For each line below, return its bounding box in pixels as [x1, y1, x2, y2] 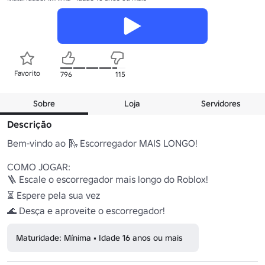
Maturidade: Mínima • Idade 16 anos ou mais [16, 232, 183, 243]
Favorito [14, 68, 40, 77]
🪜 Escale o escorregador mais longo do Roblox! [7, 173, 211, 185]
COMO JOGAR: [7, 160, 70, 173]
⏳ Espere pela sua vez [7, 189, 102, 201]
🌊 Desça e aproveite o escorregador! [7, 204, 167, 216]
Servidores [201, 98, 241, 109]
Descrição [7, 118, 51, 130]
